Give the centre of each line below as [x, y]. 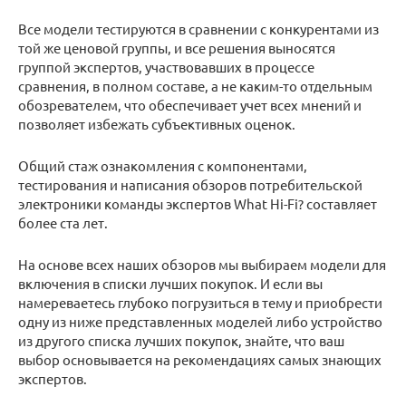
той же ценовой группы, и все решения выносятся [177, 47]
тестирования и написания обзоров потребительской [190, 184]
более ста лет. [63, 222]
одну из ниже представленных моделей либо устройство [200, 321]
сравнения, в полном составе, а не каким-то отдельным [195, 85]
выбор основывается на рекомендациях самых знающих [200, 359]
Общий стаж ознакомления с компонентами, [163, 165]
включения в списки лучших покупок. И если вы [170, 283]
